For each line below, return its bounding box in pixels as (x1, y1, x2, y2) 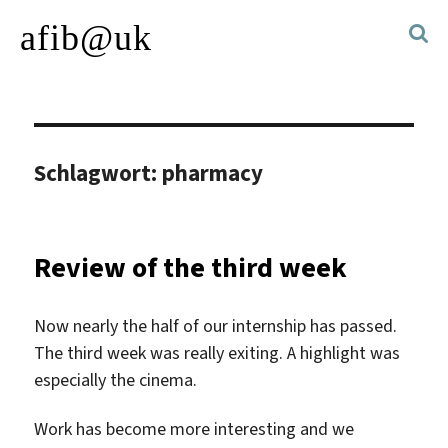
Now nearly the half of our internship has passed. (34, 313, 398, 338)
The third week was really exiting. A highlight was (34, 340, 401, 365)
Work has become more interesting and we (34, 417, 355, 441)
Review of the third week (34, 248, 348, 286)
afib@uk (20, 18, 152, 58)
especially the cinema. (34, 367, 198, 392)
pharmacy (162, 157, 264, 188)
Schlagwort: (34, 157, 163, 188)
